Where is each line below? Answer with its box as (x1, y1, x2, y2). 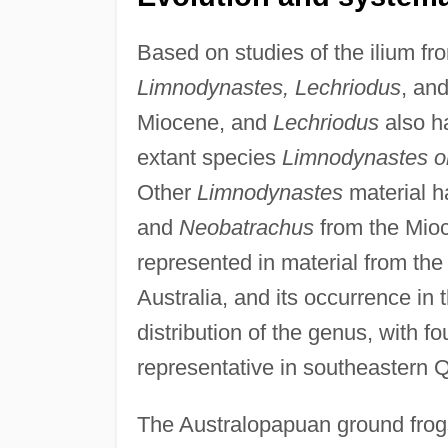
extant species (136, 144, 282, 170)
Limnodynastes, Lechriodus (136, 74, 401, 100)
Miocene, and (136, 109, 273, 135)
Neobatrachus (178, 214, 314, 240)
